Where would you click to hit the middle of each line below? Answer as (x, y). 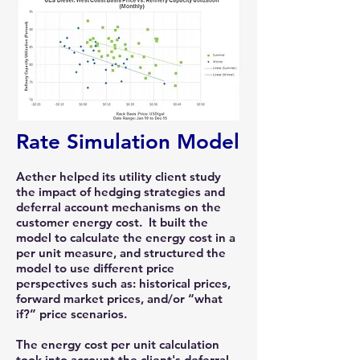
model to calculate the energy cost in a (126, 237)
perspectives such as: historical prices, (123, 283)
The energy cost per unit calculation (118, 344)
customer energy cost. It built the (112, 222)
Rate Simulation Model (128, 142)
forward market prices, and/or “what (119, 299)
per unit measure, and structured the (121, 253)
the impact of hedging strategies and (121, 192)
